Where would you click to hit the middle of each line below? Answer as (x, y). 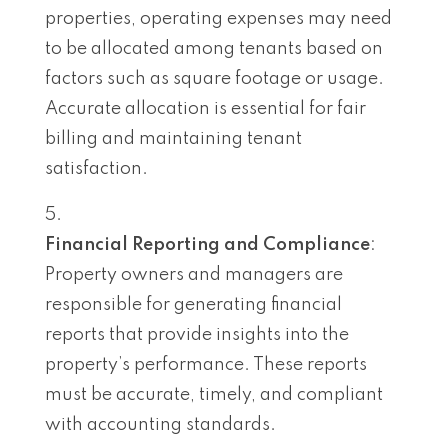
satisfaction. (96, 168)
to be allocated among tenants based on (214, 48)
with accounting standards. (160, 424)
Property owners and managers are (194, 274)
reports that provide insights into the (197, 334)
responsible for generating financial (193, 304)
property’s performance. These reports (206, 364)
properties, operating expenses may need (218, 18)
